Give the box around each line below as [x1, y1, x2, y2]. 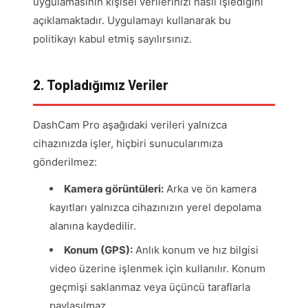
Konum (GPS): [64, 243, 133, 257]
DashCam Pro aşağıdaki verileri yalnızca [33, 118, 227, 132]
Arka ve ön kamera [164, 182, 256, 196]
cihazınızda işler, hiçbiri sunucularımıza [33, 137, 223, 151]
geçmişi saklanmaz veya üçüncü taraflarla [49, 280, 250, 294]
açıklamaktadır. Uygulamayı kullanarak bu [33, 14, 231, 27]
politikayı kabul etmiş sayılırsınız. [33, 32, 192, 46]
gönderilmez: [33, 155, 97, 169]
